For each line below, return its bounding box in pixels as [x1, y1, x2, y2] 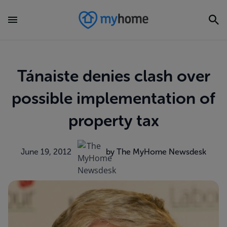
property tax [68, 111, 159, 130]
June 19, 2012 [21, 147, 71, 157]
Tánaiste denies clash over [17, 66, 210, 86]
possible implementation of [12, 89, 215, 108]
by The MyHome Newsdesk [106, 147, 206, 157]
